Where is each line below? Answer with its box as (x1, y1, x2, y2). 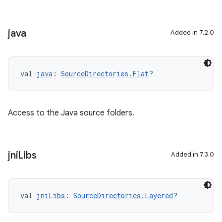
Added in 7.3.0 (171, 150, 214, 159)
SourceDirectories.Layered (73, 191, 173, 200)
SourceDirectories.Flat (61, 69, 149, 78)
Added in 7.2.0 (170, 28, 214, 37)
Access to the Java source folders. (8, 108, 134, 118)
